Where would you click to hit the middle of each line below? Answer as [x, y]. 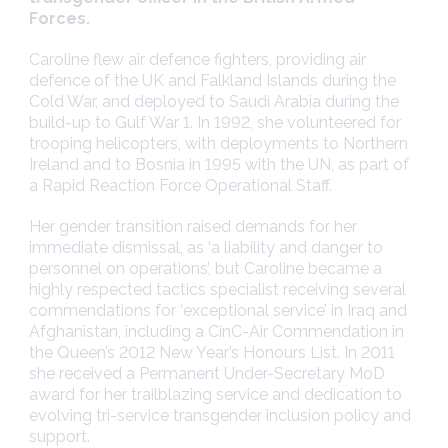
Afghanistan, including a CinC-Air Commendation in [216, 332]
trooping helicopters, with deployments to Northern [218, 144]
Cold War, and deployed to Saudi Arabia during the [214, 102]
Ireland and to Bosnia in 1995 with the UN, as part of [219, 165]
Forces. [59, 19]
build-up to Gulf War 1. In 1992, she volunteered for [215, 123]
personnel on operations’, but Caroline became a [205, 269]
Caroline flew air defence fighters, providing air [197, 60]
